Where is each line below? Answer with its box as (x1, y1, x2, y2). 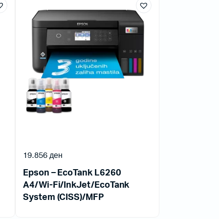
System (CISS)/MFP (23, 193, 104, 202)
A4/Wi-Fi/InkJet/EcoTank (23, 180, 130, 190)
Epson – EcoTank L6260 (23, 168, 121, 177)
